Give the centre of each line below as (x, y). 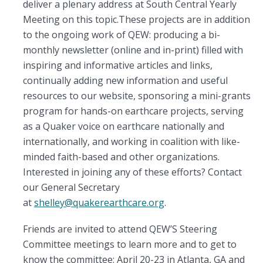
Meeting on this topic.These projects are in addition (136, 20)
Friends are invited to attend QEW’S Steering (120, 229)
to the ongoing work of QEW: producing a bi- (122, 35)
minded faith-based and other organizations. (121, 157)
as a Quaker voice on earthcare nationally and (124, 127)
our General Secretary (71, 188)
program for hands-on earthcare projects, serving (133, 111)
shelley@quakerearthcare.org (99, 203)
